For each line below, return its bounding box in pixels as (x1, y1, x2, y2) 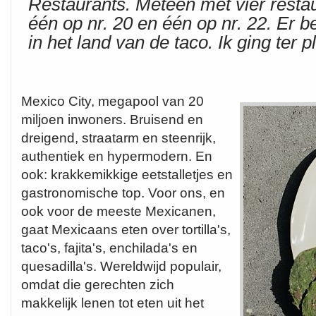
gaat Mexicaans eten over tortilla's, (21, 221, 231, 237)
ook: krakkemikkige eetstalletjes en (21, 166, 233, 182)
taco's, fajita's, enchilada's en (21, 240, 197, 255)
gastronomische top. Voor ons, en (21, 185, 225, 200)
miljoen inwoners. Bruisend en (21, 111, 203, 127)
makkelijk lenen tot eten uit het (21, 295, 204, 310)
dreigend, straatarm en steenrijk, (21, 130, 216, 145)
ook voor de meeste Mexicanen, (21, 203, 216, 219)
